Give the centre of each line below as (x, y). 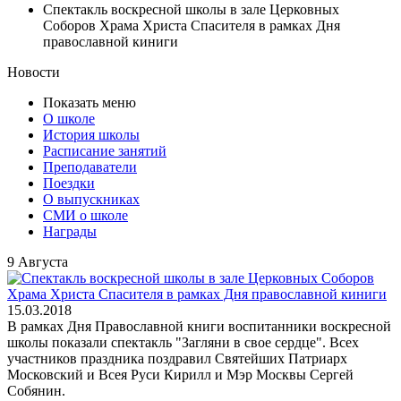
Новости (34, 72)
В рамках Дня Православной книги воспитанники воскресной (199, 326)
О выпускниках (91, 199)
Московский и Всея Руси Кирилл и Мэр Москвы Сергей (180, 375)
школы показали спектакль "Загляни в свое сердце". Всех (183, 342)
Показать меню (90, 102)
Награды (70, 231)
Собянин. (38, 391)
